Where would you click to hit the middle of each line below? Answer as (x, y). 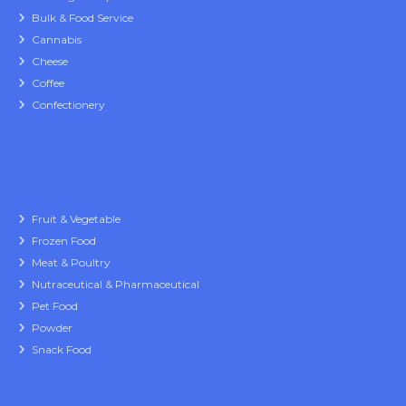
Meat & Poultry (71, 263)
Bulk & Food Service (82, 18)
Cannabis (57, 40)
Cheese (50, 62)
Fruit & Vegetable (76, 219)
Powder (52, 328)
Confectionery (68, 105)
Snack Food (62, 350)
